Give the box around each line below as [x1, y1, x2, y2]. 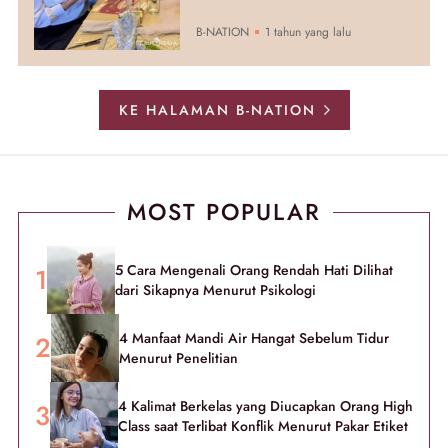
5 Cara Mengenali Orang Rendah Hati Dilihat [115, 259, 393, 280]
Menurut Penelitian [119, 347, 238, 368]
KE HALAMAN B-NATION [118, 99, 316, 120]
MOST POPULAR [127, 194, 321, 229]
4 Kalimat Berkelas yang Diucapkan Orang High [118, 395, 413, 416]
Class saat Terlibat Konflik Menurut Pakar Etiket [118, 415, 408, 436]
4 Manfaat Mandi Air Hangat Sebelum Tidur [119, 327, 389, 348]
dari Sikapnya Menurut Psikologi [115, 279, 316, 300]
